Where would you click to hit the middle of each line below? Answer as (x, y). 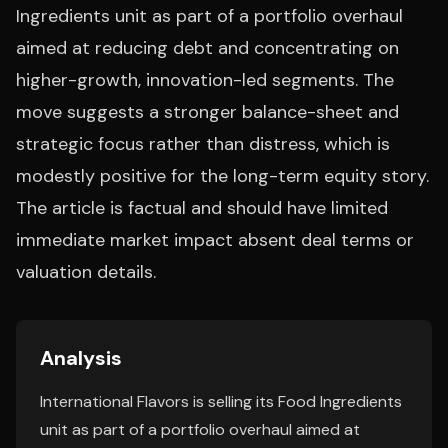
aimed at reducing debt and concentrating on (207, 48)
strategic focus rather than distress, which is (203, 144)
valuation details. (86, 272)
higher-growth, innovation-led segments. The (205, 80)
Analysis (81, 358)
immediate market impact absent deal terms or (215, 240)
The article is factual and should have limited (202, 208)
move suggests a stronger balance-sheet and (207, 112)
